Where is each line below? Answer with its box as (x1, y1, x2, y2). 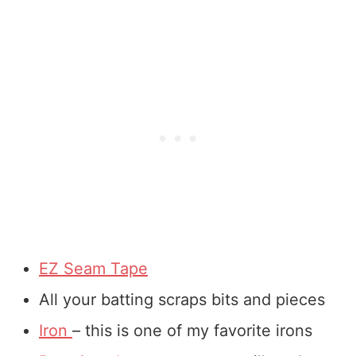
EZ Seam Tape (38, 258, 148, 278)
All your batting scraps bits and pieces (38, 289, 325, 309)
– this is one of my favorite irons (72, 320, 312, 340)
